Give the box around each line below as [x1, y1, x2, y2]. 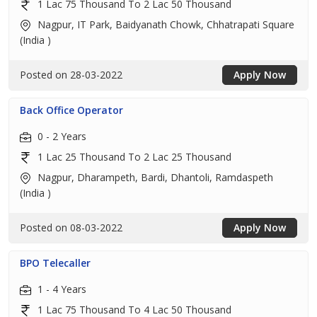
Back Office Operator [20, 103, 123, 117]
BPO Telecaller [20, 256, 91, 270]
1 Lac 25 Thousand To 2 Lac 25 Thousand [35, 150, 231, 163]
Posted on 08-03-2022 [20, 221, 122, 234]
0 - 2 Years [35, 129, 86, 143]
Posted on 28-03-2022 [20, 68, 122, 81]
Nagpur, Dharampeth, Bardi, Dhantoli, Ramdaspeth [35, 171, 273, 184]
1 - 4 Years [35, 282, 86, 296]
